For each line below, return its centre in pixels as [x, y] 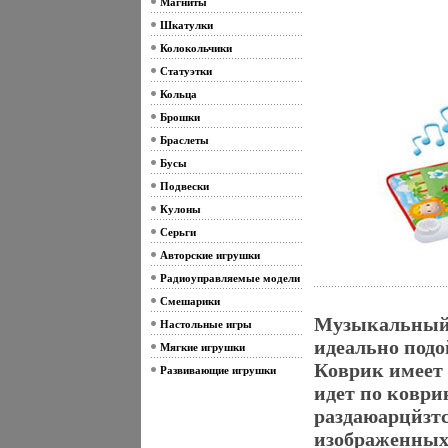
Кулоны [180, 209]
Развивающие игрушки [217, 370]
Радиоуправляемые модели [229, 278]
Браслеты [184, 140]
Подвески [184, 186]
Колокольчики [195, 48]
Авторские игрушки [209, 255]
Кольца [178, 94]
